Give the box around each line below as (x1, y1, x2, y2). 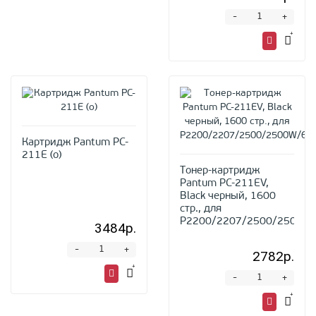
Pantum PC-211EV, (180, 178, 269, 189)
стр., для (180, 204, 221, 214)
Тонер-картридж (180, 166, 260, 176)
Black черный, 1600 (180, 191, 276, 202)
